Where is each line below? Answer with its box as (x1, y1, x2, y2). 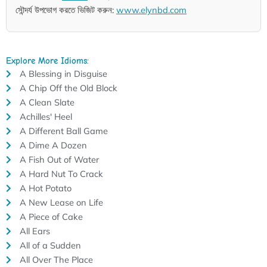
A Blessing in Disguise (19, 67, 107, 79)
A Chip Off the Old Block (19, 82, 117, 94)
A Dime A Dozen (19, 139, 87, 151)
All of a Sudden (19, 239, 81, 251)
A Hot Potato (19, 182, 72, 194)
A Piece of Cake (19, 210, 83, 222)
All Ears (19, 225, 50, 237)
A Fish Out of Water (19, 153, 99, 165)
